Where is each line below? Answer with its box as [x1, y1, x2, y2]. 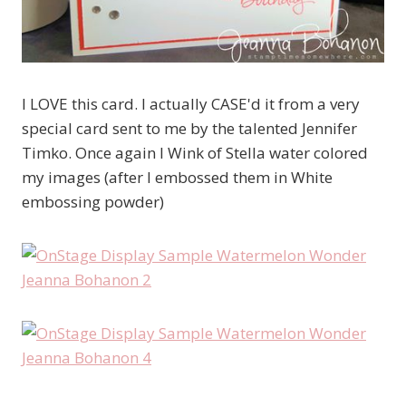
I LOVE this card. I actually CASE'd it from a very [22, 93, 360, 115]
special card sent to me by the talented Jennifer [22, 118, 357, 140]
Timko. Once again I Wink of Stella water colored [22, 142, 368, 164]
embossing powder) [22, 191, 164, 213]
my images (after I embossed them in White [22, 167, 333, 188]
